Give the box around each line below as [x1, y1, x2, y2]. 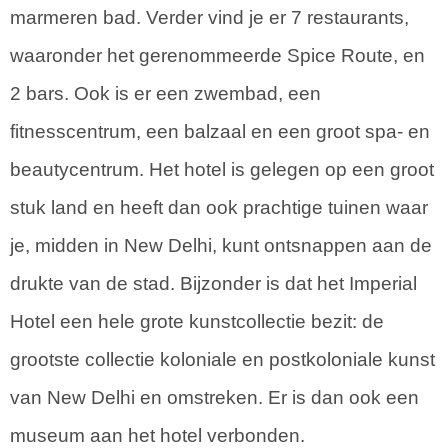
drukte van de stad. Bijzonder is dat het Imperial [10, 272, 417, 294]
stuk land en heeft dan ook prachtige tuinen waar [10, 196, 428, 218]
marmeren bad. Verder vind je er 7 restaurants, [10, 6, 409, 28]
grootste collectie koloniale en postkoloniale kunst [10, 348, 435, 370]
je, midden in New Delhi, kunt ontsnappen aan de [10, 234, 432, 256]
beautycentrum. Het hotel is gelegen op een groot [10, 158, 434, 180]
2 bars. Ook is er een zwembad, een [10, 82, 321, 104]
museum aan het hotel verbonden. [10, 424, 305, 446]
